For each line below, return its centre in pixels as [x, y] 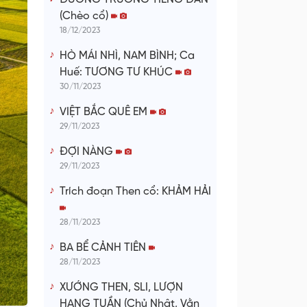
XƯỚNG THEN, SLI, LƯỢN [121, 288]
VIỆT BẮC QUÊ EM [105, 112]
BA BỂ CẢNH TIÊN [104, 248]
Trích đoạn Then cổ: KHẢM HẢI [135, 192]
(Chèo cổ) [85, 16]
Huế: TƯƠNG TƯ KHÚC [118, 73]
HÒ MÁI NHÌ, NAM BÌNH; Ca [127, 56]
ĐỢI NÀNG [88, 152]
